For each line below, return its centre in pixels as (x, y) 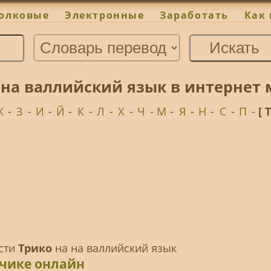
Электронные (105, 15)
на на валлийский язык (114, 248)
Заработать (194, 15)
